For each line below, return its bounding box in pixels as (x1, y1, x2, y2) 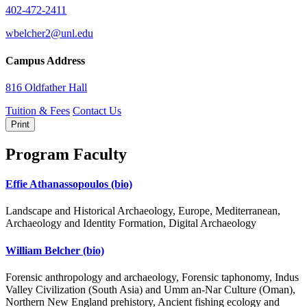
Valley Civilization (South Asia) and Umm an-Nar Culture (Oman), (5, 283, 295, 295)
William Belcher (5, 244, 83, 256)
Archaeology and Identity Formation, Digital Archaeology (5, 217, 256, 230)
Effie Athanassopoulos (5, 178, 111, 191)
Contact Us (73, 104, 121, 116)
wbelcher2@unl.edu (5, 27, 93, 40)
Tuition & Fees (5, 104, 70, 116)
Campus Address (5, 54, 85, 66)
